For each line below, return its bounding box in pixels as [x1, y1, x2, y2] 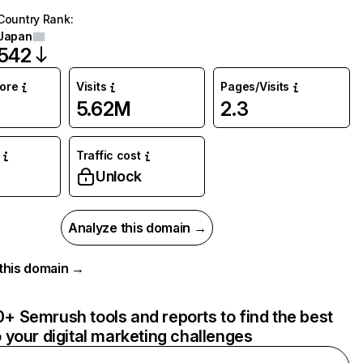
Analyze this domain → [68, 220, 207, 236]
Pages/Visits [220, 79, 290, 93]
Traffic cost [75, 148, 141, 162]
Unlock [95, 168, 142, 185]
